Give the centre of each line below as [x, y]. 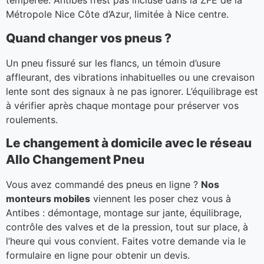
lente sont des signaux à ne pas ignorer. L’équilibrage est [132, 91]
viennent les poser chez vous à [161, 198]
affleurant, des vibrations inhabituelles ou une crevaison [130, 77]
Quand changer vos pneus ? [89, 38]
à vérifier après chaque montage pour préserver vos [122, 105]
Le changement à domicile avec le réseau [129, 143]
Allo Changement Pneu [75, 159]
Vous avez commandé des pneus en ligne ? [103, 184]
